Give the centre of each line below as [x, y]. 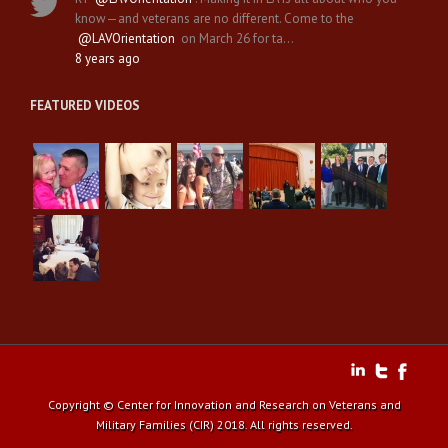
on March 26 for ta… [234, 38]
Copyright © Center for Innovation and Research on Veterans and [224, 404]
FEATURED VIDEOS [85, 105]
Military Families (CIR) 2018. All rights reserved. [224, 424]
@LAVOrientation [126, 38]
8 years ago [107, 58]
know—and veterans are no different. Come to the [214, 18]
